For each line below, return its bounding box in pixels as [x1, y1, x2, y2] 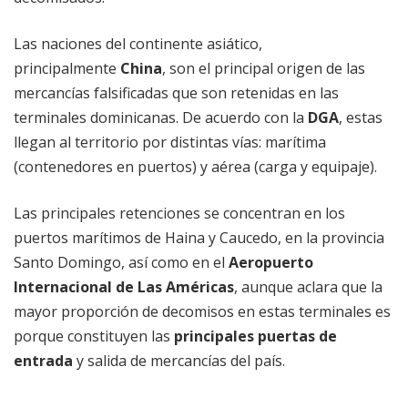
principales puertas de [174, 326, 337, 347]
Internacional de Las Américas [14, 277, 234, 298]
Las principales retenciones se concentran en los [14, 203, 345, 224]
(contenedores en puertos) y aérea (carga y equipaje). [14, 157, 377, 178]
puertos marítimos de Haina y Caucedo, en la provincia [14, 228, 384, 249]
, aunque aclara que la [234, 277, 382, 298]
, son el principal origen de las [162, 58, 365, 79]
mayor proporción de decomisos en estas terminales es [14, 301, 391, 322]
